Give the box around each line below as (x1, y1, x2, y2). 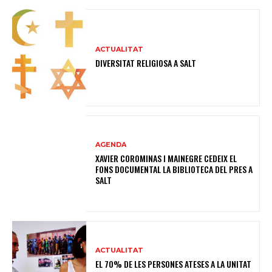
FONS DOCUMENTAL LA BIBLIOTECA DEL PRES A (95, 162, 253, 175)
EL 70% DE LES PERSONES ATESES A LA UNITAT (95, 257, 252, 270)
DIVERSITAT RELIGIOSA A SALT (95, 56, 197, 70)
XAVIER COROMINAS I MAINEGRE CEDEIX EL (95, 151, 237, 165)
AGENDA (95, 140, 127, 149)
